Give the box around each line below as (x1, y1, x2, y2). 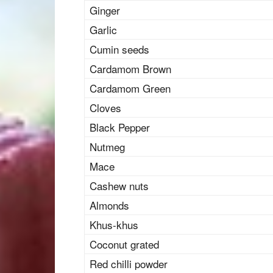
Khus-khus (90, 217, 138, 232)
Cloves (90, 100, 121, 115)
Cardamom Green (90, 80, 171, 96)
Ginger (90, 2, 120, 18)
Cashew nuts (90, 178, 149, 193)
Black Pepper (90, 119, 150, 135)
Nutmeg (90, 139, 125, 154)
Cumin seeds (90, 41, 149, 57)
